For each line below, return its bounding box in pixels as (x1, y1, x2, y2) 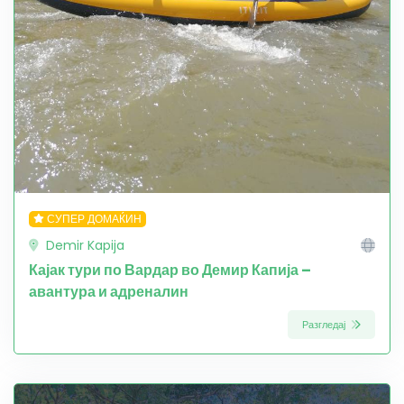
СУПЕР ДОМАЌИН (46, 210, 142, 226)
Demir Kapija (42, 235, 124, 254)
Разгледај (302, 317, 348, 332)
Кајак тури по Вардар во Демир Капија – (29, 259, 311, 280)
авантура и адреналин (29, 280, 188, 302)
